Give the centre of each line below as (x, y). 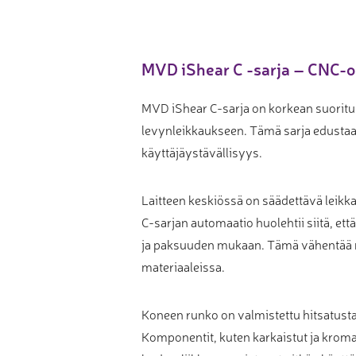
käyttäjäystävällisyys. (202, 151)
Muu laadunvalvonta (101, 21)
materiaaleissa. (184, 266)
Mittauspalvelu (88, 50)
